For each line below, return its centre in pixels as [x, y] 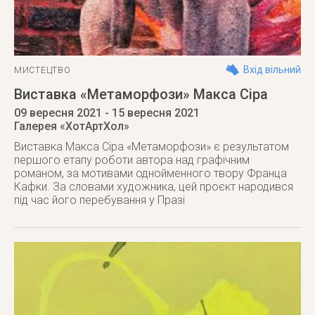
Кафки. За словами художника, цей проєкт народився [154, 187]
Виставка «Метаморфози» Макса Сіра [141, 94]
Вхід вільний [272, 70]
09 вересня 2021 [58, 113]
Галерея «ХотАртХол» [72, 126]
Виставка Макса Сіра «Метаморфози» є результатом [152, 147]
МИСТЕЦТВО [43, 70]
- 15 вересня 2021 [151, 113]
